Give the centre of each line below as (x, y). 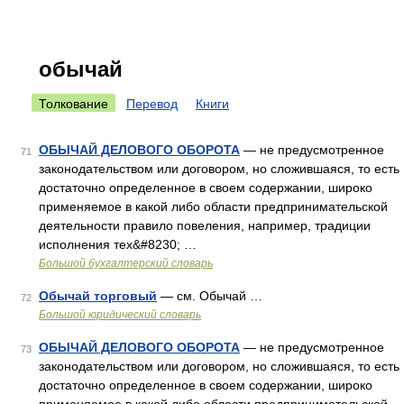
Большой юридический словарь (120, 315)
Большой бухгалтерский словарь (126, 263)
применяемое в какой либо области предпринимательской (213, 207)
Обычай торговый (98, 296)
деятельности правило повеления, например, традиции (205, 225)
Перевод (152, 104)
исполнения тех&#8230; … (118, 244)
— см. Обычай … (210, 296)
